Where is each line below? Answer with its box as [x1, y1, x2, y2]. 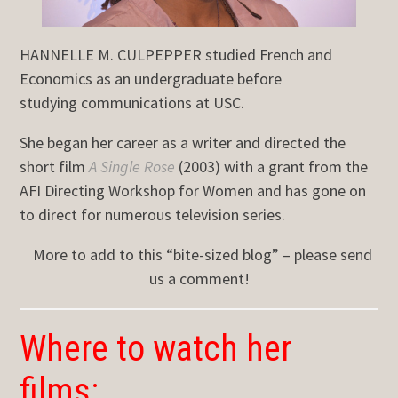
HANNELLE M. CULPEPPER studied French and [20, 44, 333, 65]
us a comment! [148, 267, 250, 289]
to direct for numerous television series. [20, 203, 286, 225]
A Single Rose [89, 155, 176, 177]
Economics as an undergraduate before [20, 68, 283, 89]
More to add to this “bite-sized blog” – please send [26, 243, 372, 265]
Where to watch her [20, 327, 292, 370]
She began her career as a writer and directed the [20, 131, 346, 153]
